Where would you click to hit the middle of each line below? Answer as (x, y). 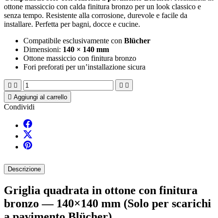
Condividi (19, 107)
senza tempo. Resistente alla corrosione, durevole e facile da (96, 15)
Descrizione (24, 169)
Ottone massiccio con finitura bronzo (80, 58)
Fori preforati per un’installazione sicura (84, 67)
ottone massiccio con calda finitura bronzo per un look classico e (102, 6)
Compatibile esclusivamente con (74, 40)
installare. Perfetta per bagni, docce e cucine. (72, 24)
